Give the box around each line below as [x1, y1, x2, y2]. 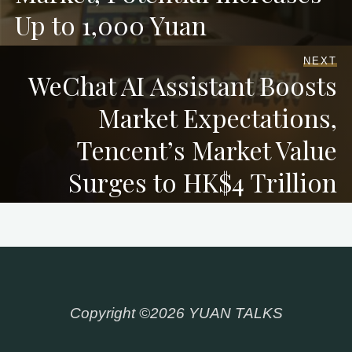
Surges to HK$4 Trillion [68, 164, 338, 199]
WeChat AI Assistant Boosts [28, 68, 338, 102]
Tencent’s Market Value [76, 132, 338, 167]
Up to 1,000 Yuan [14, 7, 207, 42]
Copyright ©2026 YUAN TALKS [69, 305, 283, 322]
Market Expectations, [98, 100, 338, 134]
